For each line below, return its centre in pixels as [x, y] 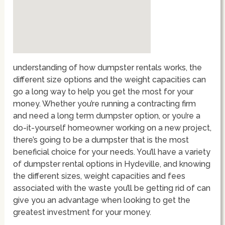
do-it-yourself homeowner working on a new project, [113, 128]
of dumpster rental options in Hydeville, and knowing [112, 164]
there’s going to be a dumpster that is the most [101, 140]
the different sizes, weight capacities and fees [99, 176]
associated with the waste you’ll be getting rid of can [112, 188]
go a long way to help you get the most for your [103, 91]
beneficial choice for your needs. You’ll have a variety [112, 152]
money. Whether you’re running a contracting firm [105, 103]
